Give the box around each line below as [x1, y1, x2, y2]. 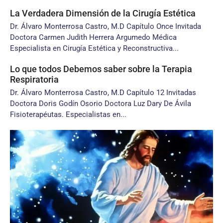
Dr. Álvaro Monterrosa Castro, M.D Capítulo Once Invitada [10, 22, 201, 31]
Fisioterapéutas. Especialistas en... [10, 110, 126, 119]
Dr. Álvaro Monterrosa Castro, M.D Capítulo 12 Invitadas [10, 88, 196, 97]
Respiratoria [10, 74, 59, 85]
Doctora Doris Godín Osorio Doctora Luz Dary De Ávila [10, 99, 191, 108]
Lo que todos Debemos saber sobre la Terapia [10, 64, 192, 74]
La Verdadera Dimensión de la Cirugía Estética [10, 8, 196, 18]
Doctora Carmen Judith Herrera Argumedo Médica [10, 33, 177, 42]
